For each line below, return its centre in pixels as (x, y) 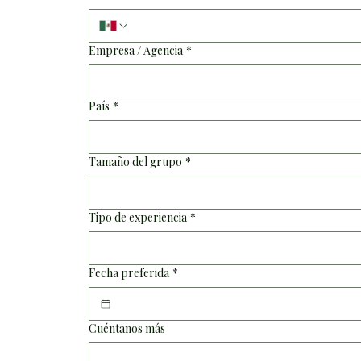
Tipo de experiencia (137, 217)
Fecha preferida (129, 272)
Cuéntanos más (127, 328)
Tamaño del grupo (135, 161)
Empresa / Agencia (135, 50)
